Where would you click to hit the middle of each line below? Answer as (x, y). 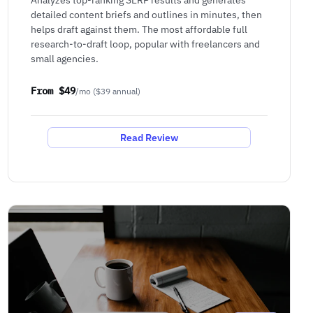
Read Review (149, 137)
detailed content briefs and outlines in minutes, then (146, 14)
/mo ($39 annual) (108, 92)
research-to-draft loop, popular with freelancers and (145, 43)
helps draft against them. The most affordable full (139, 29)
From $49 (53, 91)
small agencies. (64, 58)
